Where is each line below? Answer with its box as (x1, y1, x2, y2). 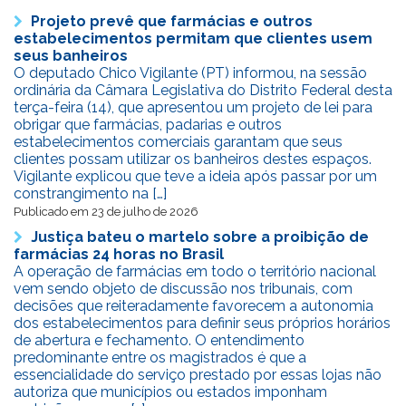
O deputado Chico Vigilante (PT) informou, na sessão (14, 63, 367, 82)
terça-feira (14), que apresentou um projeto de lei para (14, 98, 372, 116)
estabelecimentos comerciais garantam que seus (14, 132, 343, 150)
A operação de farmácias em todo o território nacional (14, 262, 376, 280)
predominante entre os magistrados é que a (14, 348, 306, 366)
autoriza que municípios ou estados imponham (14, 382, 327, 401)
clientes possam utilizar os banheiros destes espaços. (14, 150, 372, 168)
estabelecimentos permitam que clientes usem (14, 29, 372, 47)
